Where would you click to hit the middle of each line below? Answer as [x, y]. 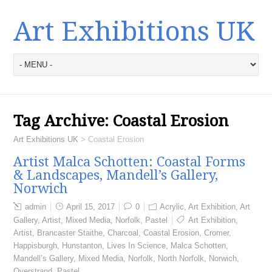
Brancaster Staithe [70, 233]
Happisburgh [36, 246]
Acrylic [172, 207]
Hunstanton [82, 246]
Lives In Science [137, 246]
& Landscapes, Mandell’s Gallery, [116, 175]
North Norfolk [181, 258]
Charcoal [123, 233]
